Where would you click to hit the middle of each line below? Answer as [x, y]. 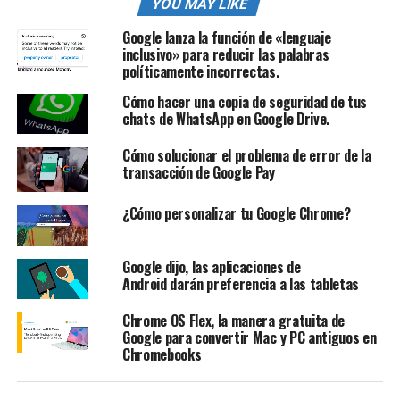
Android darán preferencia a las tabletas [241, 283]
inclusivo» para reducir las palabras [225, 54]
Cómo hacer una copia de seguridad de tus [245, 102]
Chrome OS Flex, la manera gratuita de [233, 320]
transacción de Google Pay [198, 173]
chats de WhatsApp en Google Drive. [225, 119]
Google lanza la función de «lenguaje [226, 37]
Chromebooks [162, 354]
